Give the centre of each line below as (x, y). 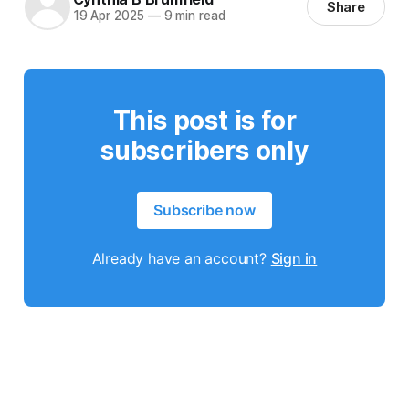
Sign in (294, 258)
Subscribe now (204, 210)
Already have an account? (181, 258)
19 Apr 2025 (108, 16)
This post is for (204, 120)
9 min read (193, 16)
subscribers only (204, 150)
